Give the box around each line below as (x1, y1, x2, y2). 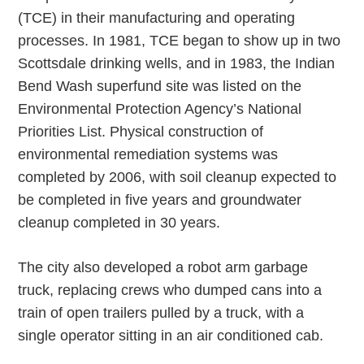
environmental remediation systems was (18, 146, 279, 162)
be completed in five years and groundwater (18, 192, 302, 208)
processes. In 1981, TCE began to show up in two (18, 32, 341, 49)
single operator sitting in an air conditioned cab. (18, 327, 324, 344)
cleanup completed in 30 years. (18, 214, 221, 231)
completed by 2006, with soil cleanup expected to (18, 169, 337, 185)
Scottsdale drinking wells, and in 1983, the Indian (18, 55, 336, 71)
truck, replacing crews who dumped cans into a (18, 282, 323, 298)
